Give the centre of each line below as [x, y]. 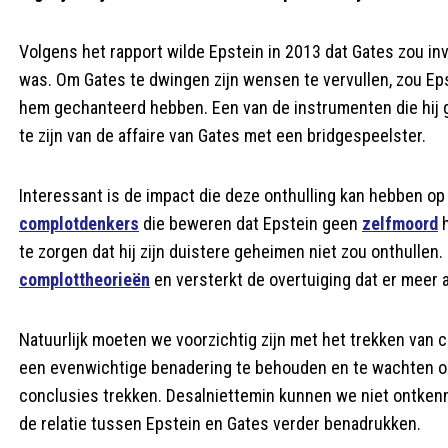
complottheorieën [84, 279]
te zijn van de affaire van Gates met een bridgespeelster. [222, 135]
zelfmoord [400, 223]
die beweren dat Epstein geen [250, 223]
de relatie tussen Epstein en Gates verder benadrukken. [220, 423]
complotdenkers [79, 223]
